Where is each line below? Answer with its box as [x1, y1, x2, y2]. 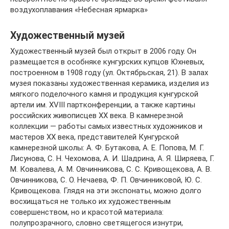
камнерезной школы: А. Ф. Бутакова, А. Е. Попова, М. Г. [10, 143, 204, 152]
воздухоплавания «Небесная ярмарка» [10, 5, 148, 14]
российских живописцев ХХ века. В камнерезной [10, 110, 183, 120]
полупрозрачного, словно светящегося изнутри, [10, 218, 183, 227]
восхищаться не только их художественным [10, 196, 171, 206]
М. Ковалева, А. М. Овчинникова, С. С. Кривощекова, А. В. [10, 164, 212, 174]
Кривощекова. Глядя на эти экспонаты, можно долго [10, 186, 201, 195]
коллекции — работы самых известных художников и [10, 121, 202, 131]
